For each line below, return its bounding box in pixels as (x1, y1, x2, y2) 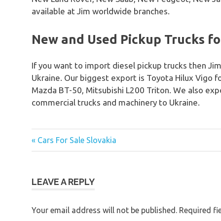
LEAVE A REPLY (32, 176, 95, 187)
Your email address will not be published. (32, 205, 177, 215)
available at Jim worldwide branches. (32, 6, 170, 16)
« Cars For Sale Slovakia (32, 136, 116, 145)
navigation (32, 163, 92, 177)
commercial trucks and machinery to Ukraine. (32, 97, 200, 107)
